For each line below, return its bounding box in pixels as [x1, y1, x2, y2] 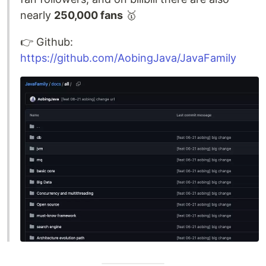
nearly [20, 8, 54, 21]
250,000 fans [54, 8, 123, 21]
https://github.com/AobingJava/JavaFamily [20, 51, 236, 64]
